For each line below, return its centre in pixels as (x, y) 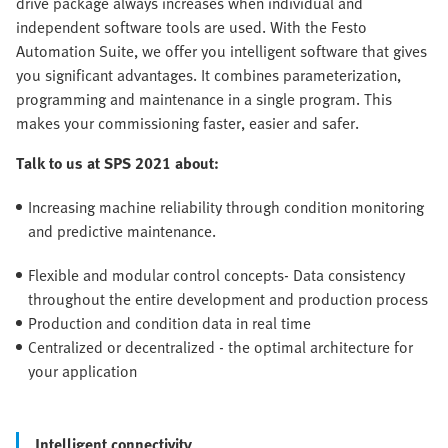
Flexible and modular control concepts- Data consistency (216, 275)
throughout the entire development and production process (228, 299)
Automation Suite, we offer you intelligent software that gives (221, 51)
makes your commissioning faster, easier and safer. (187, 123)
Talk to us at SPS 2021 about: (117, 163)
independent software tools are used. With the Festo (191, 27)
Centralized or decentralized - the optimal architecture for (220, 347)
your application (82, 371)
